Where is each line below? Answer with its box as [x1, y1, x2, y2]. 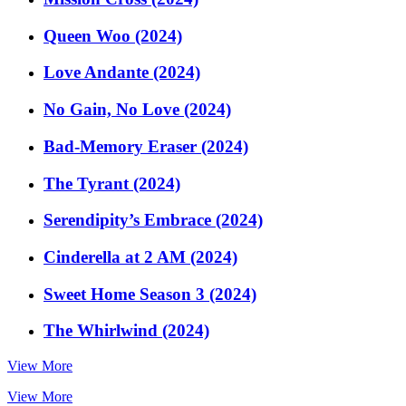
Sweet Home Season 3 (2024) [43, 284, 256, 304]
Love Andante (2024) [43, 63, 200, 82]
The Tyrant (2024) [43, 173, 180, 193]
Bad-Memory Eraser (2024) [43, 136, 248, 156]
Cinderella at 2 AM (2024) [43, 247, 237, 266]
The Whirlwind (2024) [43, 321, 209, 341]
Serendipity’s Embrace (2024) [43, 210, 263, 230]
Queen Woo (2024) [43, 25, 182, 45]
